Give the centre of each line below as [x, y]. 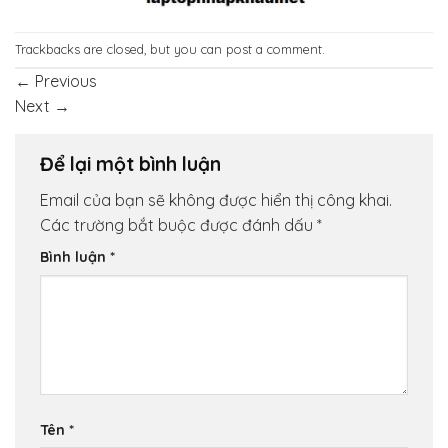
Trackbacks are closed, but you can [120, 49]
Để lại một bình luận [133, 163]
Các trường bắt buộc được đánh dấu [178, 225]
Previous [64, 80]
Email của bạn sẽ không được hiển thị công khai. [216, 200]
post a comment [274, 49]
